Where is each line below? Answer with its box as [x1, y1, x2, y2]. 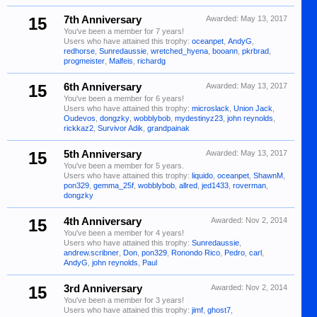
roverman [233, 181, 266, 190]
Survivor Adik [98, 124, 143, 132]
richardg [137, 57, 166, 65]
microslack [192, 104, 229, 113]
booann [212, 47, 238, 55]
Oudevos [64, 114, 96, 122]
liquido [192, 171, 213, 180]
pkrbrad [242, 47, 269, 55]
